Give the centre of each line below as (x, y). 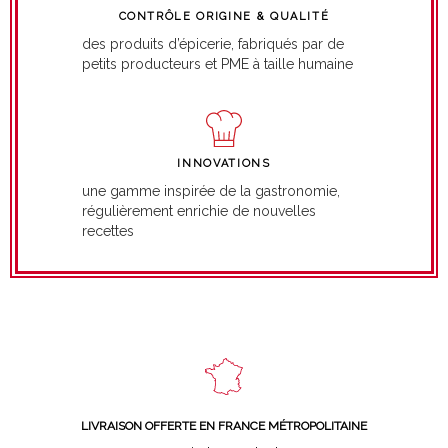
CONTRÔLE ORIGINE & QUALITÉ (224, 16)
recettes (107, 230)
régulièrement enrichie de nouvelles (198, 210)
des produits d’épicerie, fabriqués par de (212, 43)
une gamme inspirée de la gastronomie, (210, 190)
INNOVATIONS (224, 163)
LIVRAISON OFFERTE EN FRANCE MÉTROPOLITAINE (224, 426)
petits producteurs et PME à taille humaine (217, 63)
